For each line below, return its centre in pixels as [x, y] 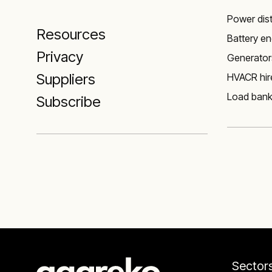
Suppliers [66, 79]
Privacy [60, 57]
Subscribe [69, 102]
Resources [71, 34]
